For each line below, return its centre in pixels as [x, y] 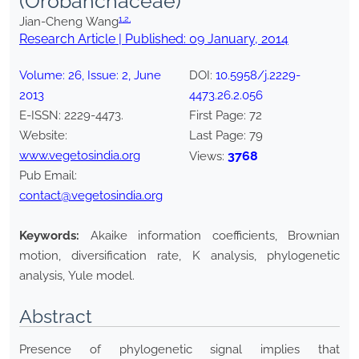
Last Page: [219, 136]
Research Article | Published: [104, 39]
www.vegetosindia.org [80, 156]
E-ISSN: [42, 116]
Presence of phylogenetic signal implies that [179, 350]
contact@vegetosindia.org [91, 196]
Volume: [44, 76]
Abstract [56, 317]
